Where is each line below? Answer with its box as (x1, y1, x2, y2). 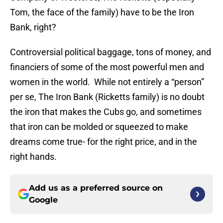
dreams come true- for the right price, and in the (10, 136, 197, 147)
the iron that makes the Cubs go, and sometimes (10, 107, 202, 117)
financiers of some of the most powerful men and (10, 62, 204, 73)
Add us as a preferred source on (29, 183, 163, 193)
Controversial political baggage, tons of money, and (10, 47, 211, 58)
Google (29, 195, 58, 205)
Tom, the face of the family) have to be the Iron (10, 7, 194, 18)
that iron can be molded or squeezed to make (10, 121, 188, 132)
